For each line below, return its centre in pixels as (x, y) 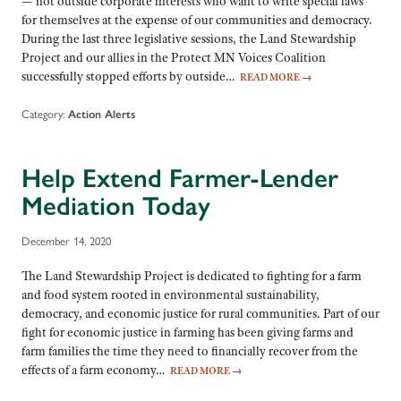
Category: (43, 114)
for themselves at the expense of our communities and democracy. (197, 20)
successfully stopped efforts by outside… (131, 77)
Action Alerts (102, 114)
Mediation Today (116, 205)
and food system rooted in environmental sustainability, (171, 295)
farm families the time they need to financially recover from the (190, 351)
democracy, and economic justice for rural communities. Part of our (200, 314)
